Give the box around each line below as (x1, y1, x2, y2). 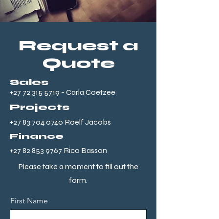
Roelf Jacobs (63, 117, 111, 127)
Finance (10, 131, 64, 141)
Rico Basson (62, 146, 107, 155)
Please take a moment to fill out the (18, 162, 138, 171)
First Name (10, 196, 48, 205)
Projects (10, 102, 69, 112)
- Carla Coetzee (60, 88, 115, 97)
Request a (18, 37, 138, 54)
